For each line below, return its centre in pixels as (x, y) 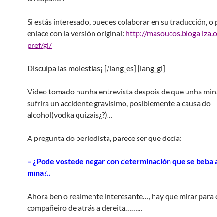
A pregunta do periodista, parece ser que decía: (104, 138)
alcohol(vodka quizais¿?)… (70, 115)
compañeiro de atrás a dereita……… (85, 208)
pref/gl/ (39, 45)
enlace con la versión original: (76, 33)
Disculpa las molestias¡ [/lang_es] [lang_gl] (96, 68)
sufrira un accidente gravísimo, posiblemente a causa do (119, 103)
